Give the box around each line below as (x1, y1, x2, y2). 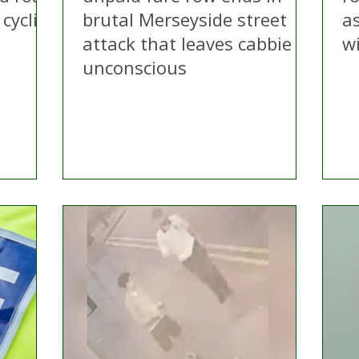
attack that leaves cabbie (83, 31, 292, 55)
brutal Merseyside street (83, 7, 287, 31)
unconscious (83, 55, 187, 79)
